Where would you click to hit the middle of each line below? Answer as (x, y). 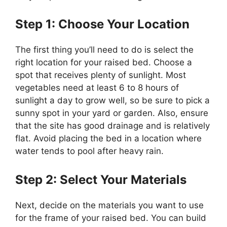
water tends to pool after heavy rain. (89, 151)
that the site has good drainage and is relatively (112, 126)
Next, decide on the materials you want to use (109, 205)
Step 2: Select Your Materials (101, 179)
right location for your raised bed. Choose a (104, 63)
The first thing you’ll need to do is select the (104, 50)
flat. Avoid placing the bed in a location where (108, 139)
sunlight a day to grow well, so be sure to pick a (112, 101)
